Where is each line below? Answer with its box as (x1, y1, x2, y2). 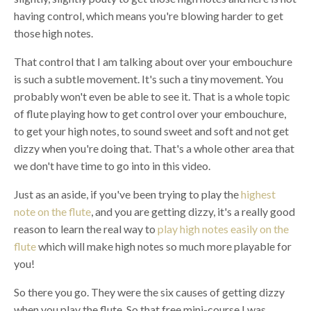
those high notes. (14, 26, 93, 40)
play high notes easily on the (158, 221, 289, 235)
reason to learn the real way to (14, 221, 158, 235)
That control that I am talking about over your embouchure (14, 54, 292, 68)
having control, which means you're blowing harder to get (14, 8, 283, 22)
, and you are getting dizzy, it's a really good (91, 204, 295, 218)
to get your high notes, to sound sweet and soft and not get (14, 124, 289, 137)
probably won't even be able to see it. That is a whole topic (14, 89, 290, 103)
